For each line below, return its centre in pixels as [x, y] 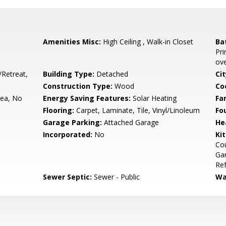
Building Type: [69, 74]
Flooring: [59, 110]
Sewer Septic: [68, 177]
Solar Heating [154, 98]
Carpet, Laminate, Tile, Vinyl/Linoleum [137, 110]
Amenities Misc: [72, 42]
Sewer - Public [116, 177]
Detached [111, 74]
